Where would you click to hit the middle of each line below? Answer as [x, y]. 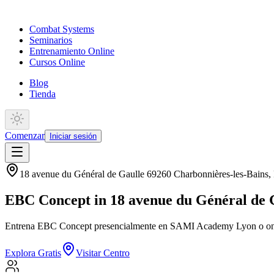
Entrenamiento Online [72, 51]
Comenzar [25, 136]
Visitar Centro [103, 253]
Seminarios [51, 40]
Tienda [43, 94]
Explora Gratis [33, 253]
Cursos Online [57, 62]
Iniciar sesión [73, 136]
